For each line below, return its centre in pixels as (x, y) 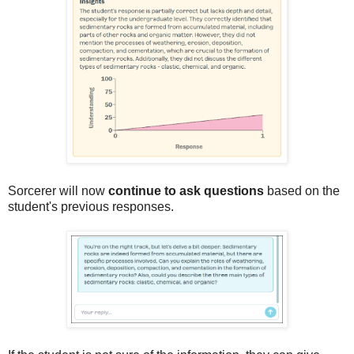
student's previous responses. (91, 206)
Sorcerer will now (58, 190)
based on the (302, 190)
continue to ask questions (186, 190)
